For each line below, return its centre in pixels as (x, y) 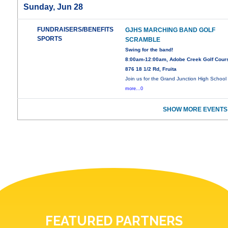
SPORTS (50, 39)
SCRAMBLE (143, 40)
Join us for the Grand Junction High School (176, 79)
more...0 (134, 89)
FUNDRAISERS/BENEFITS (76, 30)
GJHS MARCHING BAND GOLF (170, 30)
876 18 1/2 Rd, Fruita (151, 69)
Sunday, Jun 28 (53, 7)
